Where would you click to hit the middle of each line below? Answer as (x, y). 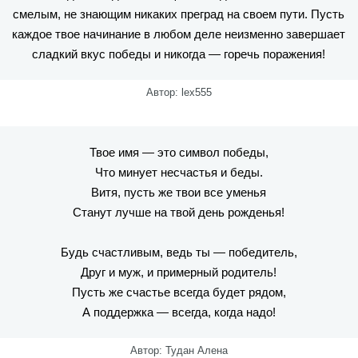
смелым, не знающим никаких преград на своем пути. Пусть (179, 14)
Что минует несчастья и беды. (179, 172)
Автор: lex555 (179, 92)
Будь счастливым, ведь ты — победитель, (179, 252)
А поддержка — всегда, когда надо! (179, 312)
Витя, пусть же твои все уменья (179, 192)
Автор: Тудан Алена (179, 350)
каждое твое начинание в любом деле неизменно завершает (179, 34)
